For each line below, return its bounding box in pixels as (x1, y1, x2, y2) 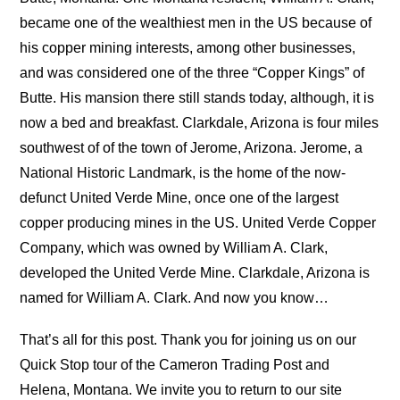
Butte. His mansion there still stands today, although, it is (20, 89, 375, 105)
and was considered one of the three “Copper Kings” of (20, 64, 365, 80)
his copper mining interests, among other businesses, (20, 39, 356, 55)
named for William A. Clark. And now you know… (20, 289, 329, 305)
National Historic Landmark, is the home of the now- (20, 164, 346, 180)
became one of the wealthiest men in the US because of (20, 14, 372, 30)
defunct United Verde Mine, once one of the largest (20, 189, 339, 205)
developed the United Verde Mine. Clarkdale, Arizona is (20, 264, 371, 280)
